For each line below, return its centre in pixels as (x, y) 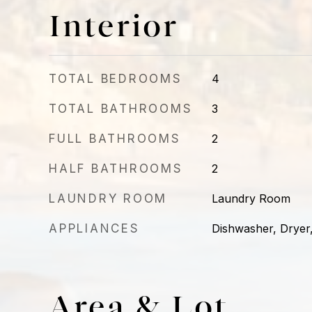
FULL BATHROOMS (115, 139)
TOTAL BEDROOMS (116, 79)
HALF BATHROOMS (116, 169)
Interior (114, 25)
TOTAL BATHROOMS (121, 109)
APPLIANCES (94, 228)
